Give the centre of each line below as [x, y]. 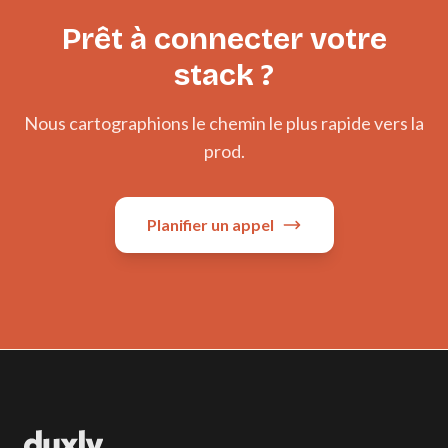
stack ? [224, 75]
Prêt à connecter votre [224, 39]
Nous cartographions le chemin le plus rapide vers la [224, 123]
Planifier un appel [210, 224]
